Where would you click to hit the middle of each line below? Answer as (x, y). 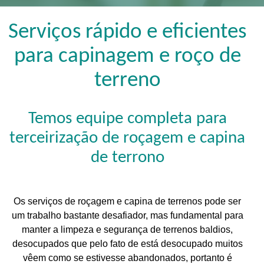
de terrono (127, 157)
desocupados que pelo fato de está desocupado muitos (127, 244)
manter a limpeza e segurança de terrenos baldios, (127, 230)
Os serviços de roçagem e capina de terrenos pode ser (127, 202)
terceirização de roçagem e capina (127, 138)
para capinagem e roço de (127, 57)
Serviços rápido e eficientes (127, 32)
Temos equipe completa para (127, 118)
